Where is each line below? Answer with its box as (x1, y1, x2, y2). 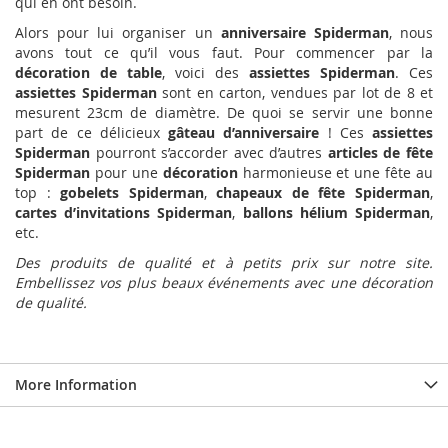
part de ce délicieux (15, 123, 168, 143)
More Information (15, 375, 137, 395)
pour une (90, 163, 163, 183)
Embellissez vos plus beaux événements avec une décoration (15, 273, 433, 293)
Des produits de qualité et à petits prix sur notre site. (15, 253, 433, 273)
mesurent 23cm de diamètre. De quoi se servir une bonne (15, 103, 433, 123)
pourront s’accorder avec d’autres (90, 143, 328, 163)
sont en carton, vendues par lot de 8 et (156, 83, 433, 103)
